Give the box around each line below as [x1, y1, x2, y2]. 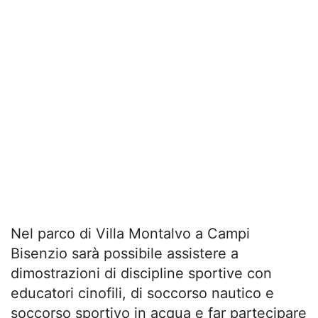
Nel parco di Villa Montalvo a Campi [11, 225, 250, 243]
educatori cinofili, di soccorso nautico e [11, 285, 274, 302]
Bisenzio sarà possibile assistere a [11, 245, 238, 263]
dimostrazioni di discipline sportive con [11, 265, 272, 283]
